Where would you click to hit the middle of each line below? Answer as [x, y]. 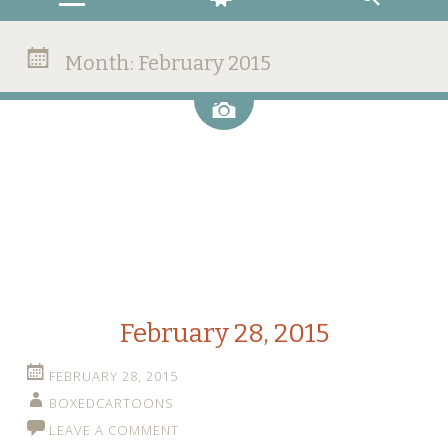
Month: [99, 63]
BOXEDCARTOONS [111, 403]
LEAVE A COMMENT [114, 430]
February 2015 [204, 63]
